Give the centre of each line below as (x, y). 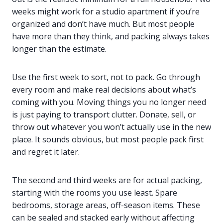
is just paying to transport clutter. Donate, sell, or (104, 115)
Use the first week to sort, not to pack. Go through (106, 77)
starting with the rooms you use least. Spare (95, 193)
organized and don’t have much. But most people (103, 24)
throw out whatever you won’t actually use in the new (111, 127)
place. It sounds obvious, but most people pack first (108, 140)
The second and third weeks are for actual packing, (107, 180)
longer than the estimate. (59, 49)
